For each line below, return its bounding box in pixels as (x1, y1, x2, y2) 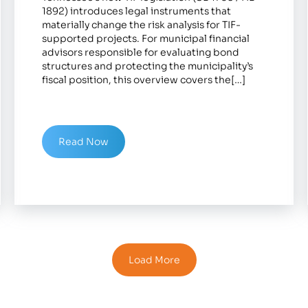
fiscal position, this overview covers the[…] (41, 73, 245, 86)
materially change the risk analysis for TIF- (41, 18, 241, 31)
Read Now (58, 135, 109, 148)
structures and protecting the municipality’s (41, 59, 253, 72)
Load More (128, 253, 180, 266)
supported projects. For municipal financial (41, 32, 250, 45)
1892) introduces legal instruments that (41, 4, 231, 17)
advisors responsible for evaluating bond (41, 45, 239, 58)
